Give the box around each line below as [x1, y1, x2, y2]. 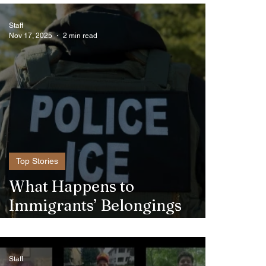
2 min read [63, 31, 97, 40]
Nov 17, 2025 [9, 31, 52, 40]
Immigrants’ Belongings [9, 196, 182, 215]
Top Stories [16, 156, 58, 166]
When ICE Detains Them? [9, 215, 194, 234]
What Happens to [9, 177, 134, 196]
